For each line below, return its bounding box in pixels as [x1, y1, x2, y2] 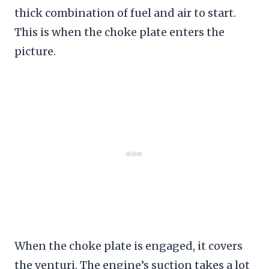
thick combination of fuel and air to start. [14, 5, 236, 20]
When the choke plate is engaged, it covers [14, 238, 243, 253]
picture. [14, 44, 56, 58]
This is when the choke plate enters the [14, 25, 225, 39]
